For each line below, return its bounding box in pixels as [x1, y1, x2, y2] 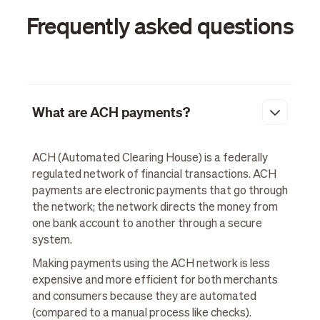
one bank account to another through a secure [31, 219, 262, 231]
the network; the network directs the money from [31, 202, 278, 214]
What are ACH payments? [31, 104, 190, 121]
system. [31, 235, 72, 247]
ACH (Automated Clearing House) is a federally [31, 153, 268, 165]
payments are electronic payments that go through [31, 186, 288, 198]
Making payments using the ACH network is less [31, 259, 270, 271]
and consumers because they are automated [31, 291, 256, 304]
